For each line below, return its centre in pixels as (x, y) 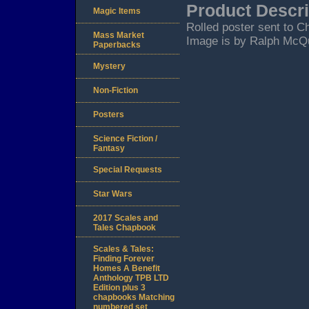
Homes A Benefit (127, 269)
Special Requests (128, 170)
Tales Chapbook (124, 228)
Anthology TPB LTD (131, 278)
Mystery (109, 67)
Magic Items (117, 11)
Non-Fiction (116, 91)
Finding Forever (124, 259)
